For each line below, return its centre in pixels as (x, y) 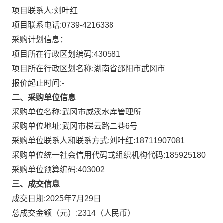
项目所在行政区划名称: (53, 68)
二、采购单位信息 (44, 97)
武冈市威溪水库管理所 (102, 112)
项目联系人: (33, 11)
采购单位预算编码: (45, 169)
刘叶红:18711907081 (147, 141)
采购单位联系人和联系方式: (61, 141)
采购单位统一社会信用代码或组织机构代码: (89, 155)
